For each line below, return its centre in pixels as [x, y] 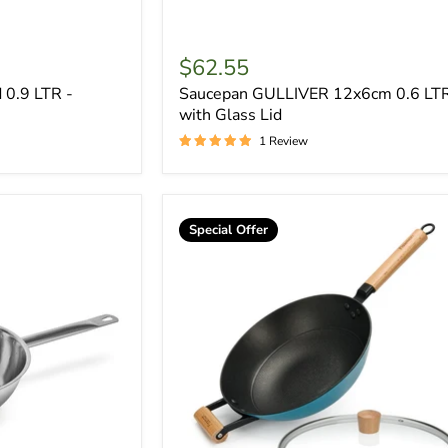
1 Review [284, 141]
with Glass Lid [231, 115]
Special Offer [229, 230]
